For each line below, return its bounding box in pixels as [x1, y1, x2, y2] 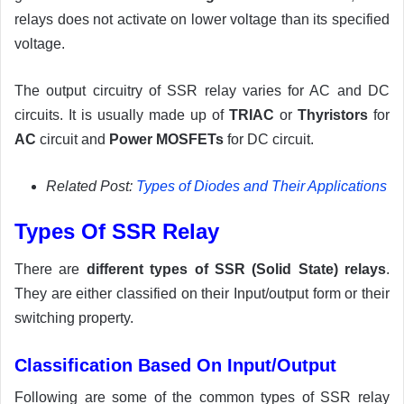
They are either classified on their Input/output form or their [14, 286, 390, 302]
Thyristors [298, 107, 368, 124]
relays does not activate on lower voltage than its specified [14, 12, 390, 28]
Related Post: [46, 179, 136, 195]
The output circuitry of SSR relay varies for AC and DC [14, 83, 390, 99]
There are [14, 262, 87, 278]
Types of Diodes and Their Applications [136, 179, 387, 195]
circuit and [36, 132, 109, 148]
